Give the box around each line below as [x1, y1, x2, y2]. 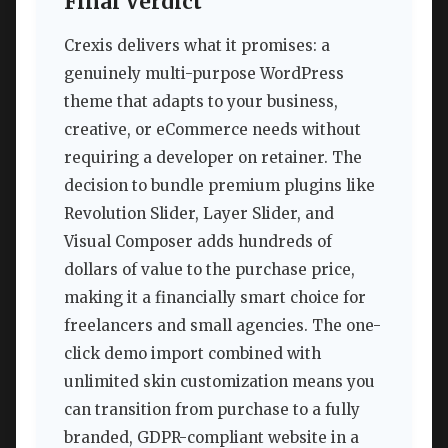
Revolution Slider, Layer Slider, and [64, 204, 334, 224]
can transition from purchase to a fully [64, 400, 360, 420]
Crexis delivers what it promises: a [64, 36, 330, 56]
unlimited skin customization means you [64, 372, 375, 392]
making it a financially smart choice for [64, 288, 366, 308]
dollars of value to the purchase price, [64, 260, 355, 280]
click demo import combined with [64, 344, 321, 364]
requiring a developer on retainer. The [64, 148, 362, 168]
